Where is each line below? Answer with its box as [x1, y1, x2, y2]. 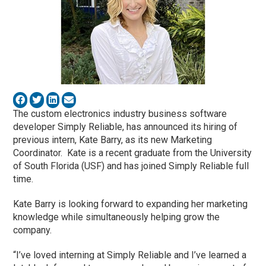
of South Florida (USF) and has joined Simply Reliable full [13, 160, 249, 172]
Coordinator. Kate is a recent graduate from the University [13, 147, 252, 159]
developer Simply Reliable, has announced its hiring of [13, 121, 238, 132]
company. [13, 224, 52, 236]
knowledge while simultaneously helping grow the [13, 211, 220, 223]
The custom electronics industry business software [13, 107, 227, 119]
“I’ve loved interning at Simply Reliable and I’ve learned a [13, 249, 247, 261]
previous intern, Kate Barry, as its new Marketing [13, 134, 213, 145]
